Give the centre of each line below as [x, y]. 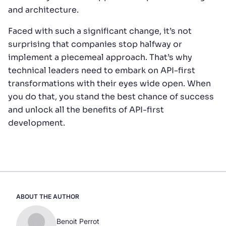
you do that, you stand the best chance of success [111, 96]
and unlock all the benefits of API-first [86, 109]
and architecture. [43, 10]
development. [37, 123]
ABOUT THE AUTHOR [48, 196]
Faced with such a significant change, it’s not [100, 31]
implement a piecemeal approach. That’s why [100, 57]
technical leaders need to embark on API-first [102, 70]
